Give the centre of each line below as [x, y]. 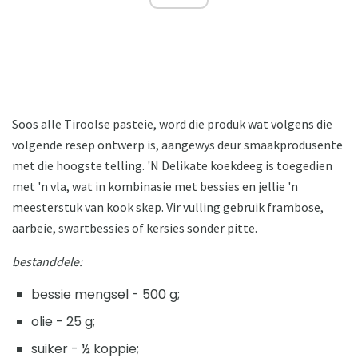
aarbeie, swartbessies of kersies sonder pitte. [135, 227]
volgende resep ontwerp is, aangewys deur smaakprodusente [177, 144]
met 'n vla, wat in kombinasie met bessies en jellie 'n [155, 186]
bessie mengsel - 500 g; [105, 294]
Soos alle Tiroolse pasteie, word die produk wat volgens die [172, 123]
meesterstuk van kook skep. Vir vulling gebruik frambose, [168, 207]
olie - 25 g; [63, 321]
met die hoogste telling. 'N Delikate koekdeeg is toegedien [172, 165]
